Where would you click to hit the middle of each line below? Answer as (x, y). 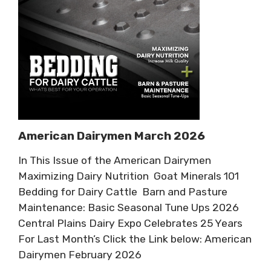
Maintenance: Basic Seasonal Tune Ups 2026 (129, 207)
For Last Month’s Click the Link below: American (135, 239)
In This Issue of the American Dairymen (115, 160)
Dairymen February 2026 (80, 254)
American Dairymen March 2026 (112, 135)
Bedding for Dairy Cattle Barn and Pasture (123, 191)
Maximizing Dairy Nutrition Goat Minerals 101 (130, 176)
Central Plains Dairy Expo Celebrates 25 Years (130, 223)
